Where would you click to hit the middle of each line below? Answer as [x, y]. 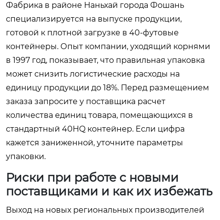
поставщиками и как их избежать [109, 191]
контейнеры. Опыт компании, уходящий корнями [108, 46]
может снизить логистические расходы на [93, 74]
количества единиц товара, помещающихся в [99, 115]
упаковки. [26, 156]
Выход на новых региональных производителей [105, 210]
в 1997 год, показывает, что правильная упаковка [105, 60]
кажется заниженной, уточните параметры [95, 142]
